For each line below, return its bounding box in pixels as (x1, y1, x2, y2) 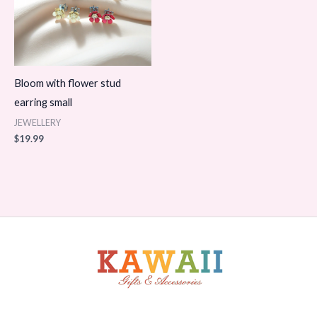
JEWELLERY (14, 117, 61, 128)
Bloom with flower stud (14, 77, 121, 90)
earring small (14, 96, 72, 109)
